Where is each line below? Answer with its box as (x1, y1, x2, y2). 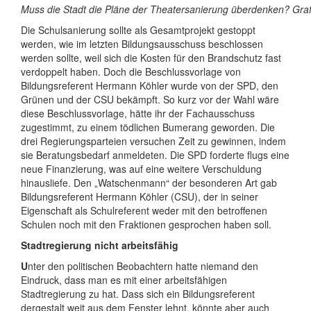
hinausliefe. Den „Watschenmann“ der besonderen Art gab (21, 176, 277, 190)
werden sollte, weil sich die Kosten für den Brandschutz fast (21, 51, 281, 65)
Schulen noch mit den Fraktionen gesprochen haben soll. (21, 217, 271, 231)
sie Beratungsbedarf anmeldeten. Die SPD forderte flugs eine (21, 148, 289, 162)
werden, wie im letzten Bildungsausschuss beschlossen (21, 37, 263, 51)
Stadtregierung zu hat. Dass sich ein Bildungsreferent (21, 287, 255, 301)
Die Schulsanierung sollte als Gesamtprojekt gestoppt (21, 23, 255, 37)
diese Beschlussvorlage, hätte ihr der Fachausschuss (21, 106, 255, 120)
